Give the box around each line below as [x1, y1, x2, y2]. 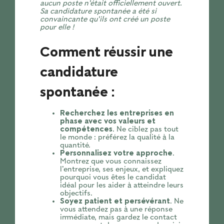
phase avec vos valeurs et [59, 117, 155, 125]
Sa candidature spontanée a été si [39, 7, 156, 15]
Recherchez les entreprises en [59, 109, 174, 117]
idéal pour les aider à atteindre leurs [59, 181, 183, 189]
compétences [59, 125, 112, 133]
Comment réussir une [39, 44, 173, 60]
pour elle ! [39, 23, 74, 31]
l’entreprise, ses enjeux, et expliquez [59, 165, 183, 173]
